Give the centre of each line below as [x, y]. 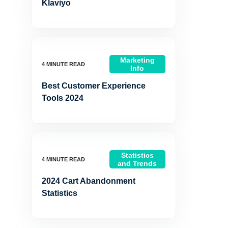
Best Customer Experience [94, 86]
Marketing [137, 60]
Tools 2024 [63, 98]
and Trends [137, 163]
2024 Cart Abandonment [89, 181]
